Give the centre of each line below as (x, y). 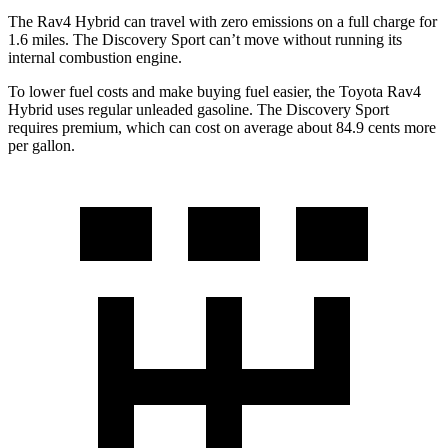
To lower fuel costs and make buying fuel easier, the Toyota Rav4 (214, 92)
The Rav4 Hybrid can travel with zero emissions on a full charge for (222, 22)
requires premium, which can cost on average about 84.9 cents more (222, 128)
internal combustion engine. (95, 58)
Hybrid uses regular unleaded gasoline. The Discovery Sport (198, 110)
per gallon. (41, 146)
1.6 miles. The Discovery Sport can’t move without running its (205, 40)
